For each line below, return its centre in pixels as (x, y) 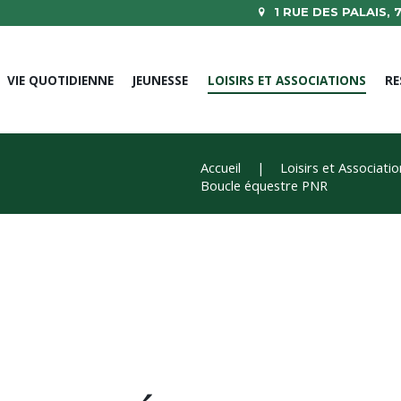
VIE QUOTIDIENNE (60, 81)
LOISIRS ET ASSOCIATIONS (286, 81)
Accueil (221, 168)
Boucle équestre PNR (264, 186)
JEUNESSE (161, 81)
